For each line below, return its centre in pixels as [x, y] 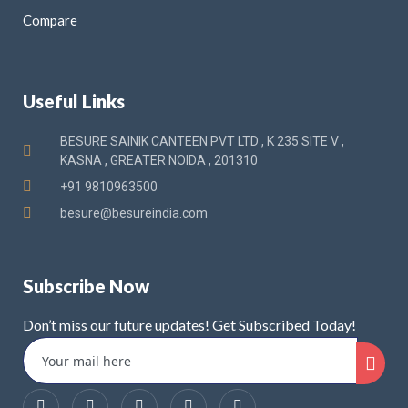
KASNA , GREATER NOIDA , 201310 [159, 160]
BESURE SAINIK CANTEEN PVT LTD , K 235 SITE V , [202, 141]
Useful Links [74, 101]
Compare [50, 20]
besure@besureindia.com [134, 213]
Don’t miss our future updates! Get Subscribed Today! [189, 324]
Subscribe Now [86, 286]
